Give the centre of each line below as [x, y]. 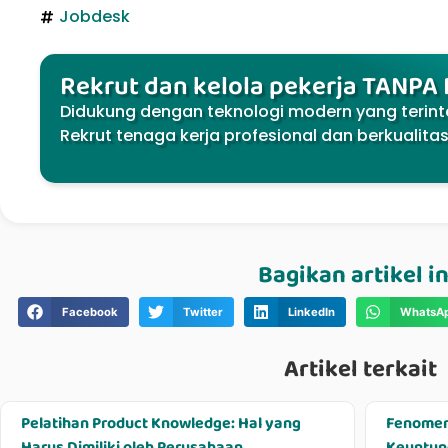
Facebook [89, 311]
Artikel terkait [360, 368]
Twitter [202, 311]
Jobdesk [94, 17]
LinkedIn [311, 311]
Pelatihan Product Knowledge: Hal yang [161, 423]
